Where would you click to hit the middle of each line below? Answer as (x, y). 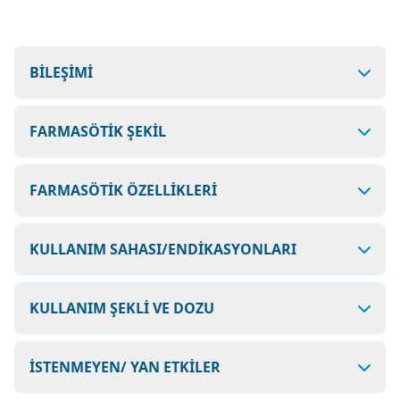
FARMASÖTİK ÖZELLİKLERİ (123, 190)
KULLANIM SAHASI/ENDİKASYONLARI (163, 249)
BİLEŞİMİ (61, 72)
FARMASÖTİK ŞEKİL (98, 131)
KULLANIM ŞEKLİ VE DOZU (122, 308)
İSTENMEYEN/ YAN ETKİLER (125, 367)
